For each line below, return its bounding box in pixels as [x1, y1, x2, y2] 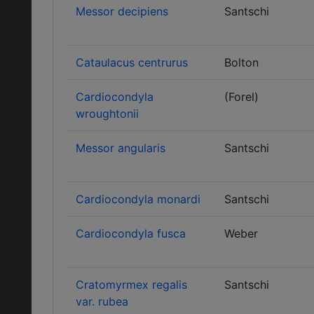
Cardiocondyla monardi [76, 192, 200, 206]
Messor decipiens [76, 4, 168, 18]
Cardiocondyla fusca [76, 226, 186, 240]
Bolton [224, 55, 259, 69]
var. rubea [76, 294, 128, 308]
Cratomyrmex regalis [76, 278, 187, 292]
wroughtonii [76, 107, 139, 121]
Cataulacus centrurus [76, 55, 188, 69]
